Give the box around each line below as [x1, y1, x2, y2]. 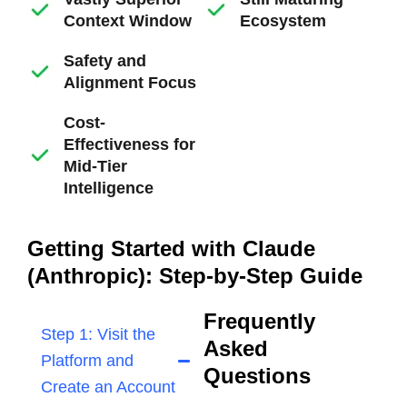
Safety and [64, 52, 146, 71]
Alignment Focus [64, 74, 196, 93]
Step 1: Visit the [41, 325, 155, 344]
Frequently [203, 309, 315, 334]
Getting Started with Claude [27, 236, 315, 262]
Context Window [64, 12, 192, 31]
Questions [203, 363, 311, 389]
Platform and [41, 352, 134, 371]
